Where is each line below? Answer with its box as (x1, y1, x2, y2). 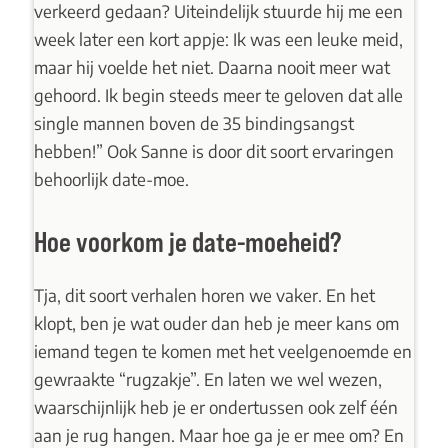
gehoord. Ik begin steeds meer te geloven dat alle (33, 83, 403, 106)
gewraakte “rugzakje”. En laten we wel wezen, (33, 368, 382, 391)
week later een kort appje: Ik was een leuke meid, (33, 27, 403, 50)
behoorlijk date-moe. (33, 167, 189, 190)
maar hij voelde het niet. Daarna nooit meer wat (33, 55, 390, 78)
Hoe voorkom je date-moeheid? (33, 225, 342, 258)
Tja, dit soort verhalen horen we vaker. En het (33, 284, 375, 307)
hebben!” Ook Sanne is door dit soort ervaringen (33, 139, 394, 162)
